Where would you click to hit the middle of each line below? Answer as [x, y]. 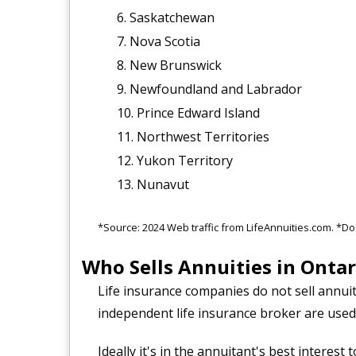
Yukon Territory [184, 160]
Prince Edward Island [198, 112]
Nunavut [163, 184]
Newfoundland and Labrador [215, 89]
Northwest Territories [203, 136]
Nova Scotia [164, 41]
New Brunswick [175, 65]
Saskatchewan [172, 17]
